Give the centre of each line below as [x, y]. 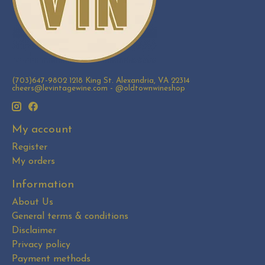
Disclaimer [34, 230]
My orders [33, 162]
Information [43, 185]
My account [42, 130]
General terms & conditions [70, 216]
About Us [33, 202]
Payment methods [51, 259]
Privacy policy [41, 245]
